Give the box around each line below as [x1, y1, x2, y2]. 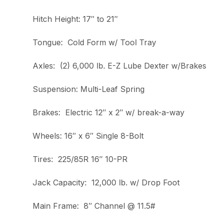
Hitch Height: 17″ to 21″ [33, 14, 118, 24]
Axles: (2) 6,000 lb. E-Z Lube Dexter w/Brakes [33, 61, 207, 71]
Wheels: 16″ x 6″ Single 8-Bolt [33, 131, 144, 141]
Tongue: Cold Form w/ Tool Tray [33, 37, 157, 48]
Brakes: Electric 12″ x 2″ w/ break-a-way [33, 108, 185, 118]
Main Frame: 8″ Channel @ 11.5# [33, 201, 156, 211]
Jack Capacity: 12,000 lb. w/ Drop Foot [33, 178, 180, 188]
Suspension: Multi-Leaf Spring [33, 84, 145, 94]
